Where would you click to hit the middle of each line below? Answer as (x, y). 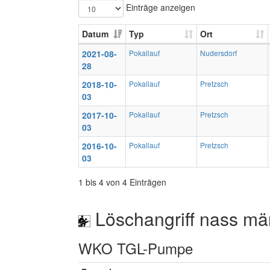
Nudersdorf (218, 53)
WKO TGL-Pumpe (136, 248)
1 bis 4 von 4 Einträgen (122, 182)
